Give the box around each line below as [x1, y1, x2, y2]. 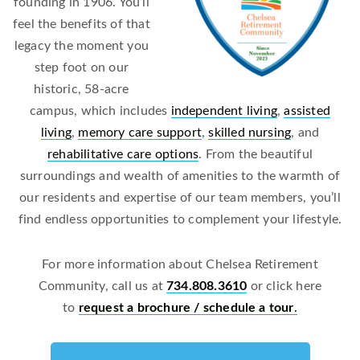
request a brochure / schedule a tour [78, 301, 294, 314]
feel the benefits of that [13, 18, 150, 31]
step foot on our [34, 61, 129, 75]
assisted [284, 104, 330, 118]
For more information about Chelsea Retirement [42, 257, 318, 271]
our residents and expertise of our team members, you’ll [19, 191, 341, 205]
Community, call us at [38, 279, 167, 292]
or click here [247, 279, 322, 292]
